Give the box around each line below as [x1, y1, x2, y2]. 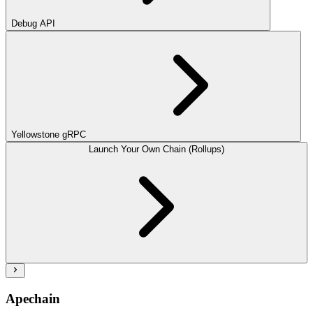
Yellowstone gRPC [11, 129, 86, 140]
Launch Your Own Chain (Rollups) [89, 144, 224, 155]
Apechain [6, 291, 60, 307]
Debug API [11, 18, 55, 29]
